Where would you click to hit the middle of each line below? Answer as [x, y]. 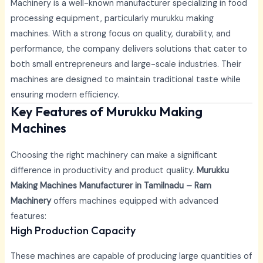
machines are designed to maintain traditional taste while [125, 80]
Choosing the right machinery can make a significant [114, 156]
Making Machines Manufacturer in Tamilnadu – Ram [111, 186]
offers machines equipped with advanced [134, 201]
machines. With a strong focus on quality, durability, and [120, 34]
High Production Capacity [73, 231]
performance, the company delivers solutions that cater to [129, 49]
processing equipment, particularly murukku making [112, 19]
